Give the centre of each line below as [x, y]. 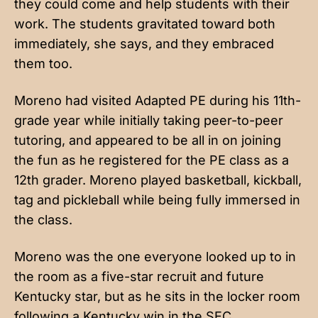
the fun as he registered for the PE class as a [152, 160]
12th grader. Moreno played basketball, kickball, [158, 180]
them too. [45, 63]
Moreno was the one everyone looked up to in [155, 256]
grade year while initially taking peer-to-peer [149, 120]
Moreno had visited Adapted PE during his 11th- [158, 100]
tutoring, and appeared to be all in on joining [148, 140]
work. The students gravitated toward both [145, 23]
